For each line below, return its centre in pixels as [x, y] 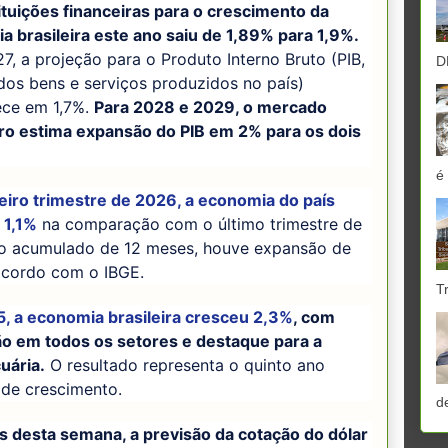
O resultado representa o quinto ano [185, 364]
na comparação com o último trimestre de [199, 223]
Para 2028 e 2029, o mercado [210, 107]
